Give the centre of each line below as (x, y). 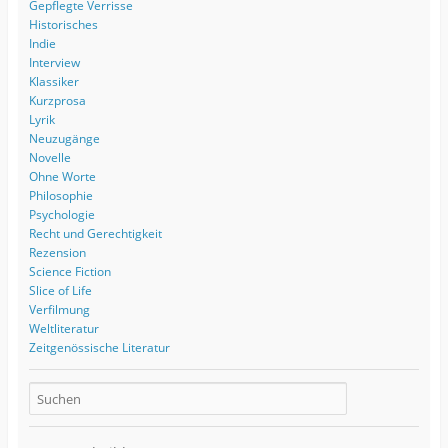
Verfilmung (59, 309)
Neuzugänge (64, 138)
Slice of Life (60, 290)
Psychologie (61, 214)
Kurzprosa (57, 100)
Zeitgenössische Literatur (99, 347)
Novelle (49, 157)
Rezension (57, 252)
